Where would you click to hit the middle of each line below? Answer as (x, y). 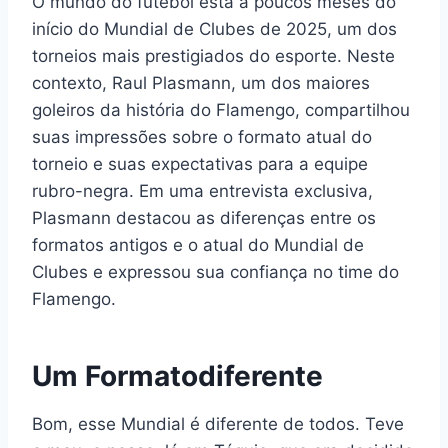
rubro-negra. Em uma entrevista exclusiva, (202, 191)
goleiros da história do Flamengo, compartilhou (221, 110)
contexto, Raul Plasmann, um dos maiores (201, 83)
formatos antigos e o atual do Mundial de (198, 245)
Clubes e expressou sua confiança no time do (215, 272)
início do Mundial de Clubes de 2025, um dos (214, 29)
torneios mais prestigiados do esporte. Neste (213, 56)
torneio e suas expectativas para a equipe (200, 164)
